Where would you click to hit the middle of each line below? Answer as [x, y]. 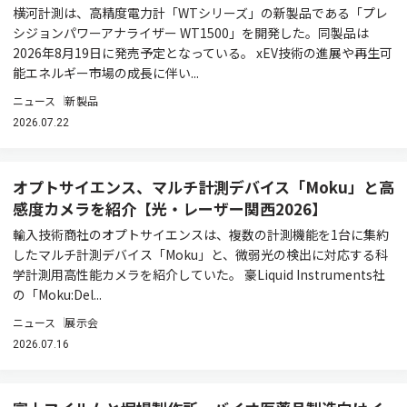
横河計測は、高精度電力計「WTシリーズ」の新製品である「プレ [200, 13]
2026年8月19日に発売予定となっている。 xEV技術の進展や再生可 [203, 53]
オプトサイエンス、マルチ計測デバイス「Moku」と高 [203, 187]
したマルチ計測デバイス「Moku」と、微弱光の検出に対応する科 [200, 254]
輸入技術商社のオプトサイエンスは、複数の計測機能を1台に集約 [201, 234]
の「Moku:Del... [57, 294]
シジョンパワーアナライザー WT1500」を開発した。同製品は [191, 33]
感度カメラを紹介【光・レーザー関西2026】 [170, 208]
